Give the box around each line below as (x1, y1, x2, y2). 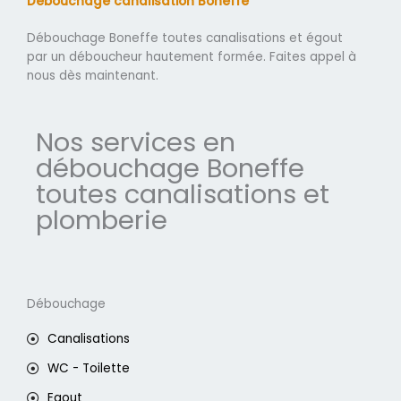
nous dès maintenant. (27, 67, 158, 85)
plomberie (36, 202, 167, 239)
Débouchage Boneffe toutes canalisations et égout (27, 30, 343, 47)
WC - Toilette (47, 360, 130, 378)
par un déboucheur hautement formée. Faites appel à (27, 48, 356, 66)
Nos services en (36, 124, 235, 161)
